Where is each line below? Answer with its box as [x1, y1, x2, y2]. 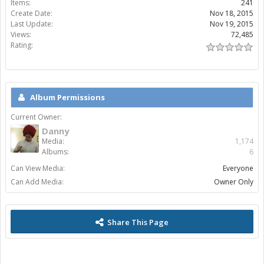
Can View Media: [11, 163, 65, 174]
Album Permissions [30, 92, 105, 103]
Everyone [223, 163, 253, 174]
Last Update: [11, 19, 53, 29]
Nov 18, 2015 [210, 8, 253, 19]
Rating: [11, 40, 33, 51]
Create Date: [11, 8, 52, 19]
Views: [11, 29, 31, 40]
